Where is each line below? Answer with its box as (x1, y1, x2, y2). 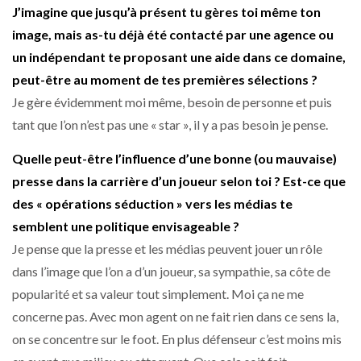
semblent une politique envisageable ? (12, 218, 239, 234)
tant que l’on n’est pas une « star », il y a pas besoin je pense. (12, 116, 328, 132)
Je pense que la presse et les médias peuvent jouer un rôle (12, 241, 322, 257)
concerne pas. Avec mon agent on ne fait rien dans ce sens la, (12, 309, 338, 325)
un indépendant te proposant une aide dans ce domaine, (12, 48, 346, 64)
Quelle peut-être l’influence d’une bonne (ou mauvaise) (12, 151, 337, 167)
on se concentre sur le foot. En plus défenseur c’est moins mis (12, 331, 342, 347)
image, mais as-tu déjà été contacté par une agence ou (12, 26, 334, 42)
